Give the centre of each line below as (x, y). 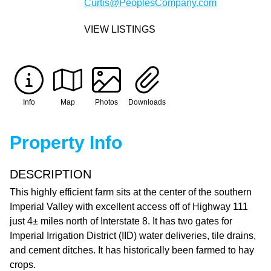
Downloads (147, 103)
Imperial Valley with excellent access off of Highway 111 (129, 207)
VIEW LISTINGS (120, 30)
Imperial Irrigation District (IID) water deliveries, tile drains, (133, 236)
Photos (106, 103)
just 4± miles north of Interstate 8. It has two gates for (121, 221)
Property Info (66, 143)
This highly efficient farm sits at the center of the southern (131, 192)
